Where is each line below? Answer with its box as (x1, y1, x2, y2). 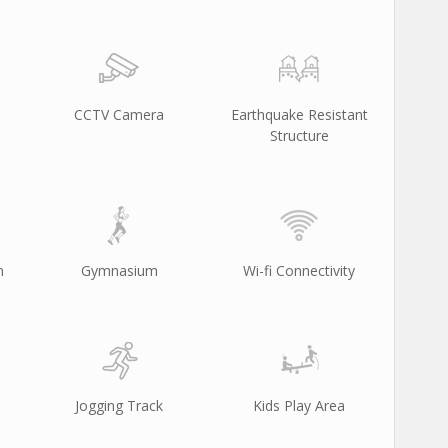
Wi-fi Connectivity (243, 261, 355, 280)
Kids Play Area (253, 396, 345, 415)
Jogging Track (75, 396, 163, 415)
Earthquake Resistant (230, 105, 368, 124)
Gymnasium (80, 261, 158, 280)
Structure (269, 126, 329, 145)
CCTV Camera (74, 105, 164, 124)
